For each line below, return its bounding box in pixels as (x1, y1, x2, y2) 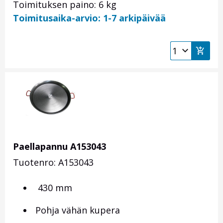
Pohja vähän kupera (33, 204, 120, 217)
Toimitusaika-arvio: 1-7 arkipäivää (13, 12, 166, 24)
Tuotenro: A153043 (13, 156, 94, 169)
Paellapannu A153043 (13, 140, 106, 153)
